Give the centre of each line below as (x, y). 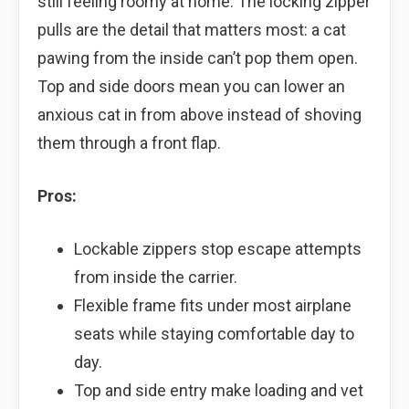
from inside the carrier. (155, 277)
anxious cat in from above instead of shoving (199, 114)
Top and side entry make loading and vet (218, 390)
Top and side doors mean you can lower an (191, 86)
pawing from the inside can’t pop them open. (198, 58)
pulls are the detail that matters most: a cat (192, 29)
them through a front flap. (129, 142)
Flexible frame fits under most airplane (212, 305)
